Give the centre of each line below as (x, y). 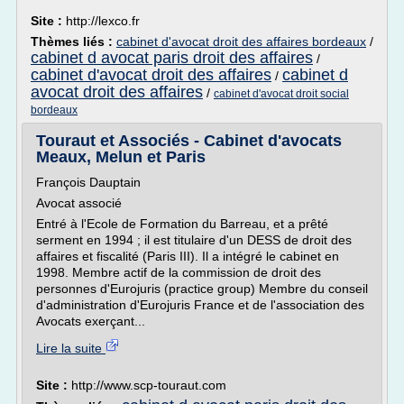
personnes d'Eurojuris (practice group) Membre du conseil (202, 289)
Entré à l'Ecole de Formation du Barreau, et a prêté (182, 224)
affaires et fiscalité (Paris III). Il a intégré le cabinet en (188, 256)
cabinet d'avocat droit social (281, 94)
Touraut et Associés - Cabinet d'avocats (189, 141)
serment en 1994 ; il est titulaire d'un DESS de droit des (194, 240)
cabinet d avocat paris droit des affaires (172, 58)
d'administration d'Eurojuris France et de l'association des (200, 305)
